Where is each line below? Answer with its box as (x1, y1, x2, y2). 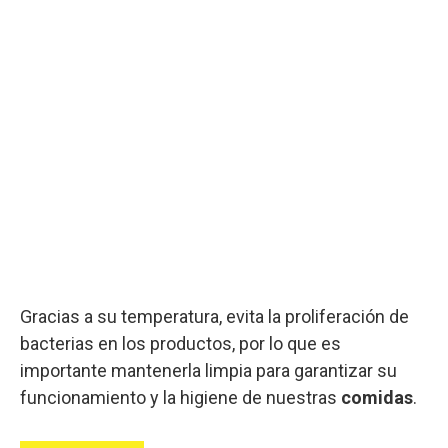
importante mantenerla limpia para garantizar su (20, 359, 397, 381)
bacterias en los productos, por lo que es (20, 332, 341, 354)
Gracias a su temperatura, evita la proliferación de (20, 305, 409, 327)
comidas (341, 386, 413, 408)
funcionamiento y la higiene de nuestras (20, 386, 341, 408)
